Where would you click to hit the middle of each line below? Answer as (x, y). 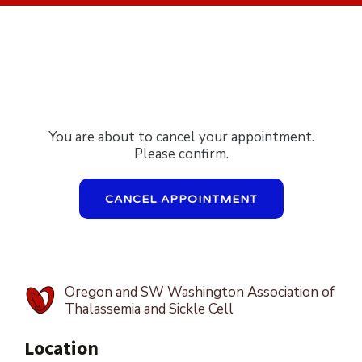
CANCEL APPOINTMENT (181, 199)
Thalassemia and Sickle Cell (149, 309)
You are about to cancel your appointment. (181, 137)
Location (61, 348)
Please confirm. (181, 154)
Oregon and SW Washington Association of (200, 292)
